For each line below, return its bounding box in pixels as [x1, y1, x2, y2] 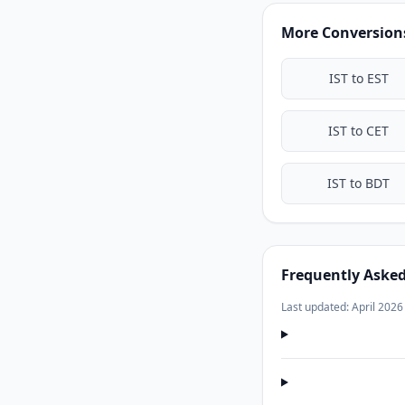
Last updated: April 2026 [281, 299, 403, 315]
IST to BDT [327, 174, 391, 192]
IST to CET [328, 122, 390, 139]
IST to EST [328, 70, 389, 87]
